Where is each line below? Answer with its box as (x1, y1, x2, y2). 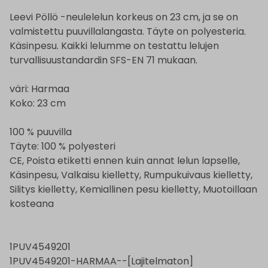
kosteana (10, 197, 54, 211)
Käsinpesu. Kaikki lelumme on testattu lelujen (10, 39, 219, 53)
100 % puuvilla (10, 125, 72, 139)
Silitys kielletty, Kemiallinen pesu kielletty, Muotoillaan (10, 182, 257, 197)
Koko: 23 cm (10, 96, 66, 111)
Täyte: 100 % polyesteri (10, 139, 115, 154)
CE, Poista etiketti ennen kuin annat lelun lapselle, (10, 154, 240, 168)
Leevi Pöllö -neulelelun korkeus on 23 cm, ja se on (10, 10, 238, 25)
